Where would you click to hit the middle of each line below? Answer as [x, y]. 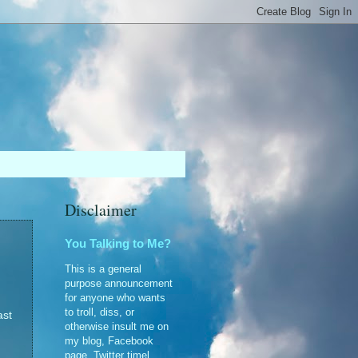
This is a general [103, 268]
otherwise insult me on [117, 326]
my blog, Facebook [109, 340]
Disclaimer [101, 210]
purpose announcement [119, 283]
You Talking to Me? [118, 243]
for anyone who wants [115, 297]
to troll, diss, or [99, 312]
